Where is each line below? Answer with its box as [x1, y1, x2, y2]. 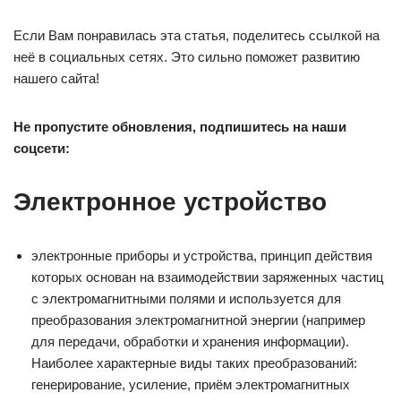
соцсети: [13, 141, 70, 156]
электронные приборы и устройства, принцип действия [31, 248, 372, 263]
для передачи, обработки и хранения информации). [31, 334, 349, 349]
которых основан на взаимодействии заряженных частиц [31, 269, 384, 285]
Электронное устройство [13, 188, 327, 216]
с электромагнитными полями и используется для [31, 291, 341, 306]
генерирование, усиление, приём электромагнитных [31, 377, 350, 392]
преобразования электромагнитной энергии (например [31, 312, 365, 328]
